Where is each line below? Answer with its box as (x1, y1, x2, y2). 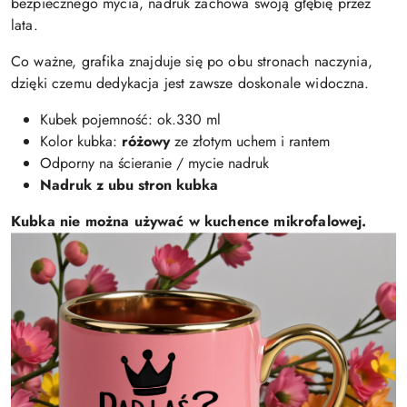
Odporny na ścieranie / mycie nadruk (40, 152, 269, 174)
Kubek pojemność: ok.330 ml (40, 108, 221, 130)
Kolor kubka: (40, 130, 122, 152)
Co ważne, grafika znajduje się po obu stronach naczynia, (11, 50, 372, 72)
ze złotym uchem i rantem (170, 130, 330, 152)
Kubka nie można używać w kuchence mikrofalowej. (11, 210, 367, 232)
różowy (122, 130, 170, 152)
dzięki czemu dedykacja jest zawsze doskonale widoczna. (11, 72, 370, 94)
